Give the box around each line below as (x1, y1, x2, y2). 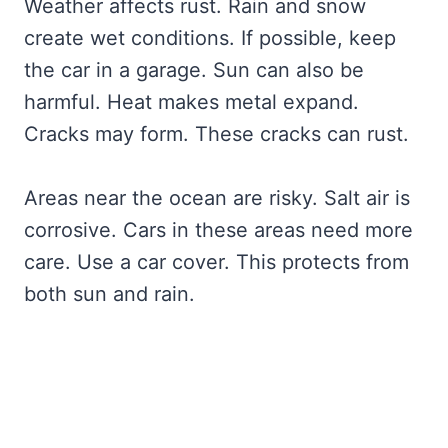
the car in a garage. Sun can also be (24, 57, 364, 82)
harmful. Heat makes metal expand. (24, 89, 359, 114)
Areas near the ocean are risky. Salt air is (24, 185, 410, 210)
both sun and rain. (24, 281, 195, 306)
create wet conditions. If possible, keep (24, 25, 396, 50)
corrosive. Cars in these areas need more (24, 217, 413, 242)
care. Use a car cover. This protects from (24, 249, 409, 274)
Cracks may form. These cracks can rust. (24, 121, 409, 146)
